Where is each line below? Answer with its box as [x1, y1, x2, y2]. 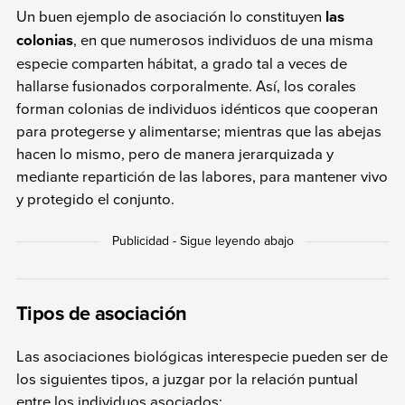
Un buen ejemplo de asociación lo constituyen [15, 5, 325, 27]
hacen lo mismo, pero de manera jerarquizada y [15, 143, 334, 165]
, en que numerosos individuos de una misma [72, 29, 373, 51]
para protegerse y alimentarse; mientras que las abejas [15, 120, 381, 142]
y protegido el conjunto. [15, 188, 174, 210]
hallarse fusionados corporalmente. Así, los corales [15, 75, 356, 97]
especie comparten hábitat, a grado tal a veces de [15, 52, 347, 74]
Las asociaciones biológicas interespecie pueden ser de [15, 344, 388, 366]
